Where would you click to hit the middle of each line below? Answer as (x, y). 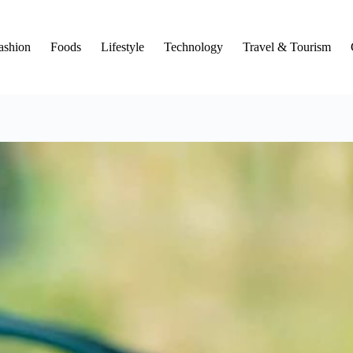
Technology (194, 47)
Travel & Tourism (287, 47)
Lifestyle (123, 47)
